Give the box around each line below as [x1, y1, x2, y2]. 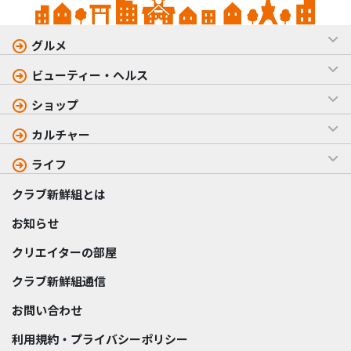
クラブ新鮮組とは [12, 186, 106, 203]
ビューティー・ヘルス [31, 67, 148, 84]
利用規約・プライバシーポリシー [12, 331, 188, 348]
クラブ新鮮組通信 [12, 273, 106, 290]
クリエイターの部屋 [12, 244, 117, 261]
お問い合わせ [12, 302, 82, 319]
